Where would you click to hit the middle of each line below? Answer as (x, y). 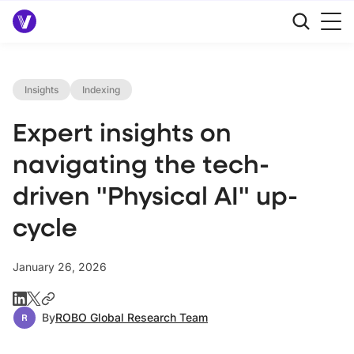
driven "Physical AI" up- (155, 195)
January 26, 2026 (60, 267)
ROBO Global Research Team (132, 317)
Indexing (101, 90)
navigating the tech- (141, 163)
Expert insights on (122, 132)
